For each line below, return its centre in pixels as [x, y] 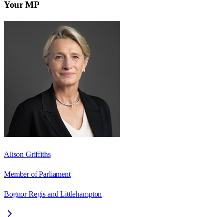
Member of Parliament [37, 174]
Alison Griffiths [27, 154]
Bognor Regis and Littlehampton [53, 194]
